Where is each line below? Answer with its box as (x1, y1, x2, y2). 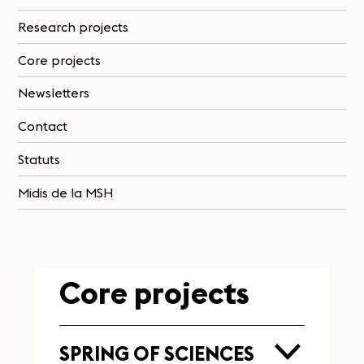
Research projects (18, 18, 129, 35)
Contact (18, 118, 68, 135)
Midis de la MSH (18, 184, 114, 201)
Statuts (18, 150, 61, 167)
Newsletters (18, 84, 90, 102)
